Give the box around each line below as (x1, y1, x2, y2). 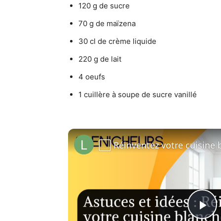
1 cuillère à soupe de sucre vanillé (78, 90, 197, 99)
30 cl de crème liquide (78, 37, 156, 46)
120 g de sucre (78, 1, 130, 10)
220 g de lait (78, 54, 121, 64)
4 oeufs (78, 72, 105, 81)
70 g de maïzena (78, 19, 136, 28)
